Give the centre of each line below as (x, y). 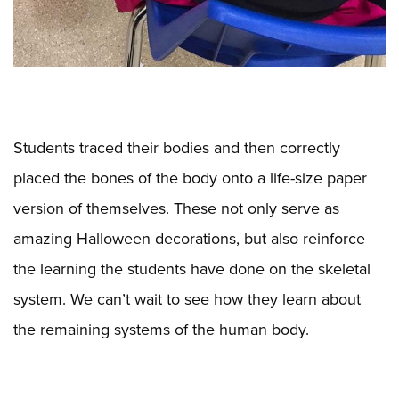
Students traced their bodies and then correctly (177, 147)
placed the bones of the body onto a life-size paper (190, 177)
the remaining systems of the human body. (161, 329)
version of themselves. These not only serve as (176, 208)
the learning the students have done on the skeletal (192, 268)
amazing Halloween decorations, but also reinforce (189, 238)
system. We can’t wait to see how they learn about (187, 298)
